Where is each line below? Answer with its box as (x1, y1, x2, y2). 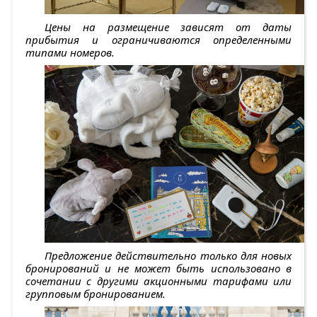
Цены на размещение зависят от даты (45, 20, 292, 35)
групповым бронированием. (25, 287, 166, 301)
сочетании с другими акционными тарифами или (25, 274, 292, 288)
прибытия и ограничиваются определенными (25, 33, 292, 47)
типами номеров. (25, 45, 115, 60)
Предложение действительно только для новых (45, 248, 292, 263)
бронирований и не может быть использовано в (25, 261, 292, 275)
